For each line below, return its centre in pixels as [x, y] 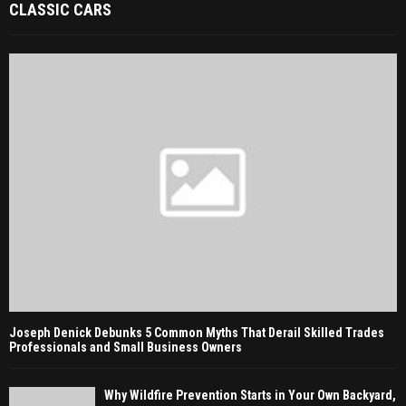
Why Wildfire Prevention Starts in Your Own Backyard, [250, 396]
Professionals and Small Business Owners [126, 348]
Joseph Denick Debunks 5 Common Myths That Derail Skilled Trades [197, 333]
